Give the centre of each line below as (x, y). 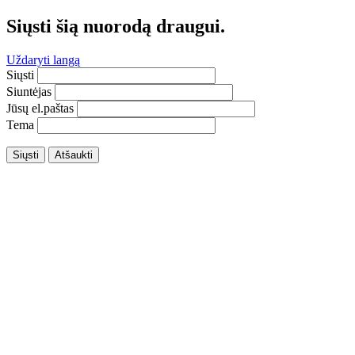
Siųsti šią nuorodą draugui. (116, 26)
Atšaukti (74, 155)
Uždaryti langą (43, 59)
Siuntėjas (29, 91)
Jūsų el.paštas (40, 108)
